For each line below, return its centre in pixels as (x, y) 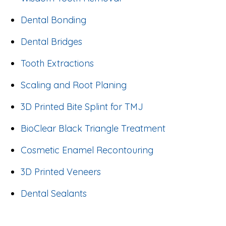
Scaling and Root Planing (74, 85)
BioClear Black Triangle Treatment (93, 129)
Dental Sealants (54, 194)
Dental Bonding (53, 20)
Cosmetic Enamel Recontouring (87, 150)
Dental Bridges (51, 42)
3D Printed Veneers (61, 172)
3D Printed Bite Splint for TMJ (82, 107)
